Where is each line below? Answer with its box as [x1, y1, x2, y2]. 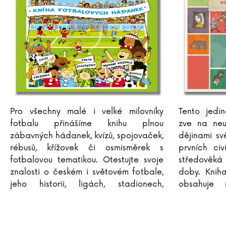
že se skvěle [10, 203, 56, 213]
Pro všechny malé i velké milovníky [10, 106, 163, 117]
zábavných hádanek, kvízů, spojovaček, [10, 131, 163, 141]
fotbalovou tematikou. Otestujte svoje [10, 155, 163, 165]
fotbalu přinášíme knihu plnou [10, 119, 163, 129]
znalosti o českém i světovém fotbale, [10, 167, 163, 177]
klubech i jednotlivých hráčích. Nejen [10, 191, 163, 201]
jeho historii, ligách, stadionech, [10, 179, 163, 189]
